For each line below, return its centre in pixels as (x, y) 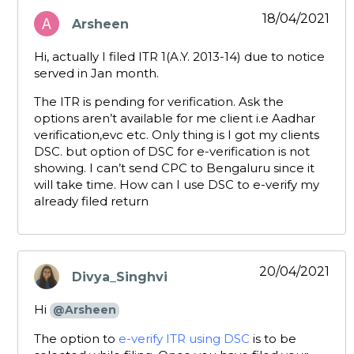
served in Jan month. (96, 73)
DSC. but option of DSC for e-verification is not (172, 152)
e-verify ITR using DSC (184, 339)
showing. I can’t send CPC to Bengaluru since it (174, 168)
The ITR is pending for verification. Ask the (159, 102)
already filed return (91, 201)
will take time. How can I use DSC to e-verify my (177, 185)
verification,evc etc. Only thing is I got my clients (177, 135)
